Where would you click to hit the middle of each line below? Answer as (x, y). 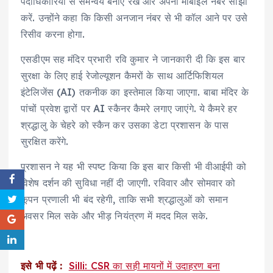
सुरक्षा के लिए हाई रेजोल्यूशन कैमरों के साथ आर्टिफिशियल (122, 75)
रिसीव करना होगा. (53, 34)
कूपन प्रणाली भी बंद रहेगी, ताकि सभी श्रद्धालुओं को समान (125, 199)
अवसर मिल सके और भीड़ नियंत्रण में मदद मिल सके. (115, 216)
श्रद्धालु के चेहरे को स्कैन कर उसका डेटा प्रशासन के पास (125, 125)
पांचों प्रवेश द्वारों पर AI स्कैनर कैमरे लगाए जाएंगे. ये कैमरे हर (129, 108)
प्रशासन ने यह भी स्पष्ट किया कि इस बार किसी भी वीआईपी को (133, 166)
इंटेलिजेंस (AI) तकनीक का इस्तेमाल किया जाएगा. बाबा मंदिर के (135, 92)
